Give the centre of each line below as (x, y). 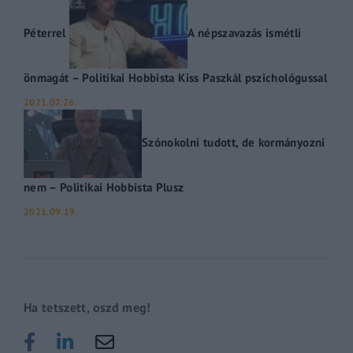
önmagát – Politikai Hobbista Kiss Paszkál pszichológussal (175, 77)
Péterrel (45, 33)
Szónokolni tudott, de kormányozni (234, 142)
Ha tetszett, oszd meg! (87, 307)
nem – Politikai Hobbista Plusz (104, 186)
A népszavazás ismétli (245, 33)
